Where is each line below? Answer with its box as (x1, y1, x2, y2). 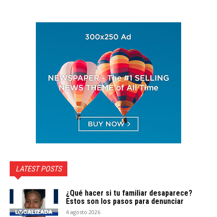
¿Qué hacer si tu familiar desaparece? (66, 188, 192, 198)
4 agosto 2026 (66, 208, 100, 216)
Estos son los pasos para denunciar (66, 196, 184, 206)
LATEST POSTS (15, 164, 62, 173)
